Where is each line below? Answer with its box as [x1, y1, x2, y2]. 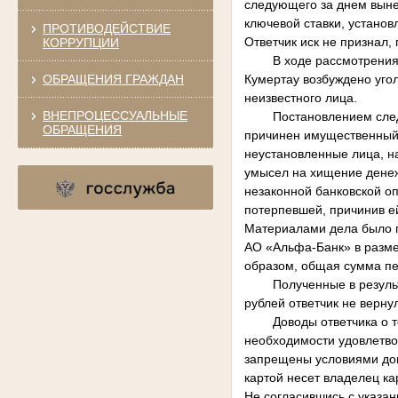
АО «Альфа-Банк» [243, 240, 351, 255]
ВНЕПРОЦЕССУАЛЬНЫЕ [42, 107, 187, 123]
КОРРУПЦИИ [42, 35, 119, 50]
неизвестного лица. [243, 91, 357, 106]
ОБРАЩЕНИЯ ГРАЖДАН [42, 71, 184, 86]
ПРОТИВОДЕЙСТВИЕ [42, 20, 171, 36]
